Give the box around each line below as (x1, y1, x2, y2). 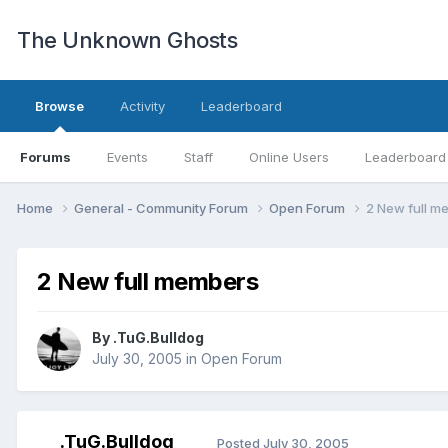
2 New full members (37, 266, 259, 296)
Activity (120, 98, 165, 114)
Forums (20, 149, 71, 165)
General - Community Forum (74, 199, 251, 216)
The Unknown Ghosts (17, 27, 237, 53)
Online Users (249, 149, 329, 165)
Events (107, 149, 148, 165)
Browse (35, 98, 84, 114)
